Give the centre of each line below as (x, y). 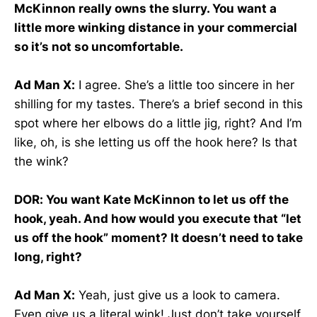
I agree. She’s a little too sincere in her (185, 85)
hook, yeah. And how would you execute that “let (158, 219)
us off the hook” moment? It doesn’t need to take (158, 238)
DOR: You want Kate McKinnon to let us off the (151, 200)
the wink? (41, 161)
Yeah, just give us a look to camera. (178, 295)
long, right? (48, 257)
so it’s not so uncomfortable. (99, 46)
